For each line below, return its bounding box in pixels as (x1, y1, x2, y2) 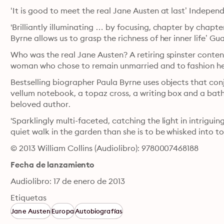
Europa (51, 207, 74, 215)
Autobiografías (74, 207, 122, 215)
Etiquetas (10, 192, 47, 202)
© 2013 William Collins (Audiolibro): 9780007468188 (10, 143, 199, 153)
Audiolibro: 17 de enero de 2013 (10, 176, 125, 186)
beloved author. (10, 99, 71, 109)
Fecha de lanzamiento (10, 159, 94, 169)
